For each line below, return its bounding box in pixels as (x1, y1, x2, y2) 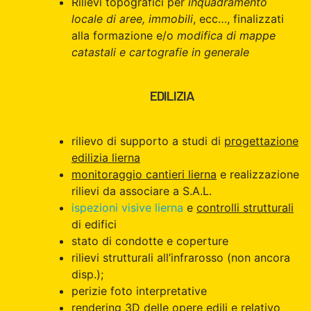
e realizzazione (217, 167, 299, 181)
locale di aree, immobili (72, 11, 193, 26)
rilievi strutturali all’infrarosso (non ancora (72, 250, 290, 264)
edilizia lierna (72, 150, 140, 165)
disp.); (72, 267, 103, 281)
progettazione (224, 133, 299, 148)
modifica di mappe (177, 28, 276, 42)
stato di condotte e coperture (72, 233, 228, 248)
